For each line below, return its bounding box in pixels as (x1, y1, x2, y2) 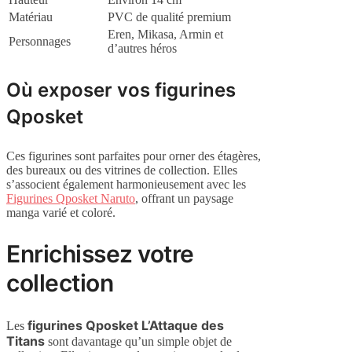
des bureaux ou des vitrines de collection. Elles (6, 163, 237, 177)
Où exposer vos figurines (6, 79, 236, 101)
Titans (6, 332, 45, 349)
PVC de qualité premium (108, 10, 231, 24)
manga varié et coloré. (6, 206, 115, 219)
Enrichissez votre (6, 239, 194, 268)
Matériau (9, 10, 53, 24)
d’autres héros (108, 42, 177, 55)
